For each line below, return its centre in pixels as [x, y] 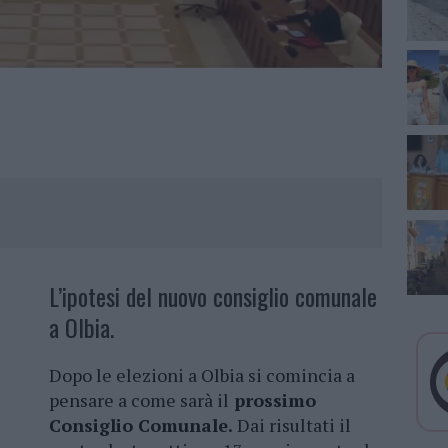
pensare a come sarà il [139, 400]
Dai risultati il [292, 425]
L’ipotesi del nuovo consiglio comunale [213, 296]
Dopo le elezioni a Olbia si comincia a [202, 375]
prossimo [272, 400]
